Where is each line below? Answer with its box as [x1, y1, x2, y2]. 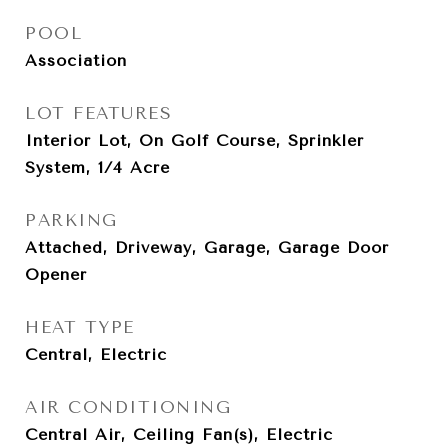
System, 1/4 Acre [25, 158, 170, 177]
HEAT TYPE [25, 317, 135, 337]
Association [25, 51, 127, 70]
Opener [25, 265, 87, 284]
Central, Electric [25, 345, 167, 364]
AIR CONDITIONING [25, 397, 231, 417]
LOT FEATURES [25, 103, 172, 123]
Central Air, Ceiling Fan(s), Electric [25, 425, 333, 444]
